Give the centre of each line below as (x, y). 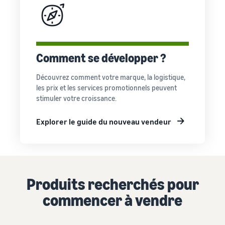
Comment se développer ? (101, 58)
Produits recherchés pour (113, 184)
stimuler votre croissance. (76, 98)
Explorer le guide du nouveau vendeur (104, 122)
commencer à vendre (113, 200)
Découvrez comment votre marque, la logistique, (111, 77)
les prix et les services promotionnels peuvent (106, 88)
